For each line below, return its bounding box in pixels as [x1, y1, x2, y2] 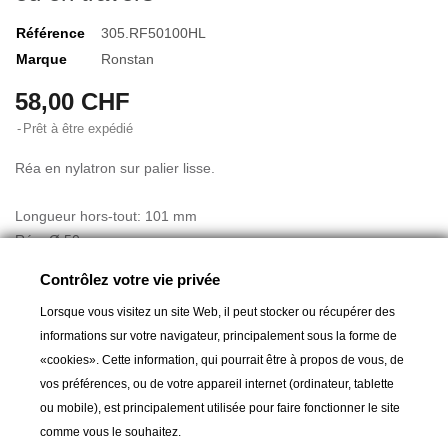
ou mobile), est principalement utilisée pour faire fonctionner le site [40, 401, 400, 415]
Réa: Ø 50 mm [15, 232, 108, 248]
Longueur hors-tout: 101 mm [15, 208, 197, 224]
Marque [16, 51, 67, 67]
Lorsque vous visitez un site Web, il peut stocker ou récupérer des [40, 305, 395, 319]
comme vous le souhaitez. [40, 425, 181, 439]
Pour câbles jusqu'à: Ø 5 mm [15, 256, 198, 272]
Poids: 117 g [15, 304, 93, 320]
